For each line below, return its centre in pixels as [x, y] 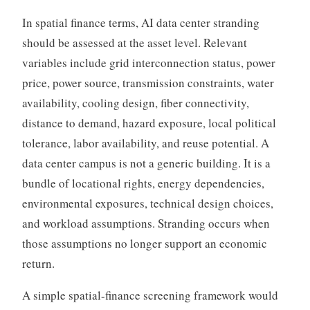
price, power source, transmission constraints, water [148, 82]
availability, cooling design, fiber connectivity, [135, 102]
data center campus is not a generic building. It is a [146, 163]
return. [38, 263]
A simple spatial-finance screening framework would [150, 295]
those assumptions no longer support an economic [144, 243]
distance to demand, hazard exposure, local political [149, 122]
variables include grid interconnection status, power [148, 62]
